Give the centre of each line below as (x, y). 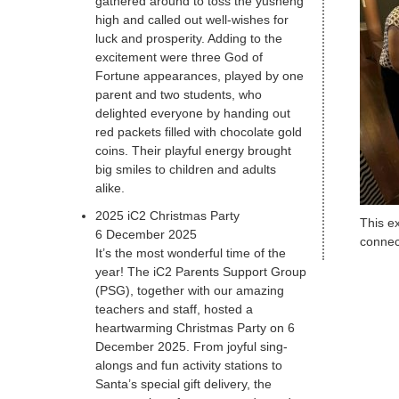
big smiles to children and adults (186, 170)
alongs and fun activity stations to (189, 366)
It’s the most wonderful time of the (191, 253)
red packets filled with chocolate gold (199, 132)
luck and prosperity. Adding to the (189, 39)
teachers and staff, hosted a (175, 309)
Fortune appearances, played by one (200, 76)
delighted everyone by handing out (193, 114)
